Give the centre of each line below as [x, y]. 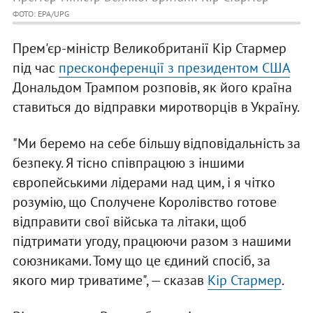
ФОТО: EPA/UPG [41, 14]
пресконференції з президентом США [174, 68]
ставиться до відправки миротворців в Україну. [156, 107]
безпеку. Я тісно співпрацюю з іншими [128, 163]
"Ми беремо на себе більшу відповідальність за [156, 144]
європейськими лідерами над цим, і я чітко [144, 183]
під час [35, 68]
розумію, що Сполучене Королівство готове [144, 202]
